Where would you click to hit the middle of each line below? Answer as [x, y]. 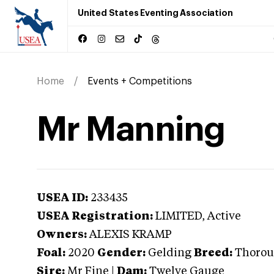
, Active [221, 217]
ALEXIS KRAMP [131, 235]
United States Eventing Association [155, 13]
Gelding [170, 253]
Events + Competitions [140, 81]
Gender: [121, 253]
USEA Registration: [95, 217]
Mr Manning [131, 130]
